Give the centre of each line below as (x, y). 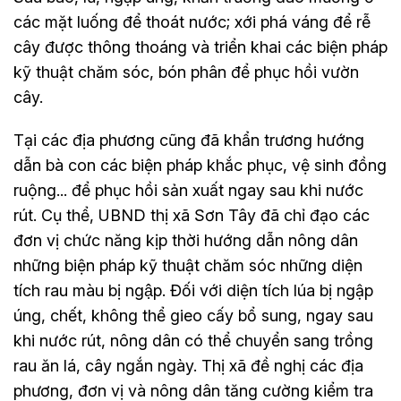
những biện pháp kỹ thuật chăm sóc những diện (188, 265)
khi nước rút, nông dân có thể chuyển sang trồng (193, 340)
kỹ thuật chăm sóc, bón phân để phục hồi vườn (186, 72)
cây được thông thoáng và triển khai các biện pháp (200, 47)
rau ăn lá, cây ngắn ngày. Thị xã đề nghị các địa (188, 365)
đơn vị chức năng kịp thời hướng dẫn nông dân (186, 240)
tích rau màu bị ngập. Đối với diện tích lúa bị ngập (193, 290)
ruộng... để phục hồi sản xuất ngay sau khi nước (188, 190)
